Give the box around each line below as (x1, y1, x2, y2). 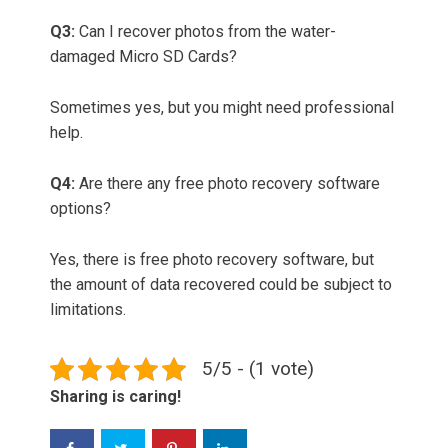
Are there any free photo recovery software (79, 174, 380, 194)
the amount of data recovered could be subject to (50, 275, 392, 295)
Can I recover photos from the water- (79, 22, 336, 42)
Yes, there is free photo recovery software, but (50, 250, 374, 270)
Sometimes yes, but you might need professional (50, 98, 394, 118)
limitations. (50, 300, 126, 320)
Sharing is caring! (50, 387, 181, 407)
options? (50, 199, 111, 219)
